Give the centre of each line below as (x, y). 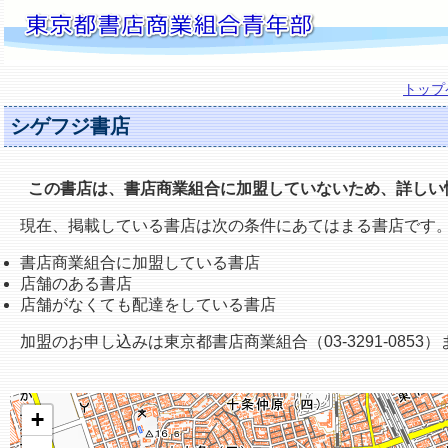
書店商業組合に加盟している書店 (140, 263)
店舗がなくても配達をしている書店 (148, 305)
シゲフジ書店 (70, 126)
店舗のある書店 (76, 284)
